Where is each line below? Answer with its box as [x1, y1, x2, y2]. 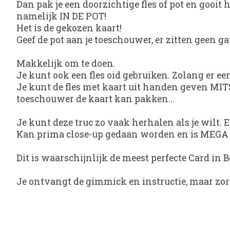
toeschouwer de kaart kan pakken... [16, 93, 175, 105]
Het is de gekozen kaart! [16, 22, 122, 34]
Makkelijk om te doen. [16, 57, 116, 70]
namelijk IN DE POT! [16, 10, 108, 23]
